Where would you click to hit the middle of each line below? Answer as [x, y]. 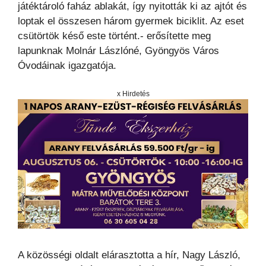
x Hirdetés [133, 94]
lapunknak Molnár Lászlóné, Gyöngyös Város [118, 51]
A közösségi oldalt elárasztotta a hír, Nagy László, [129, 255]
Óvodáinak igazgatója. [67, 66]
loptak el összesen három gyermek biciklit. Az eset [131, 21]
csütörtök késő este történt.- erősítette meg [114, 36]
